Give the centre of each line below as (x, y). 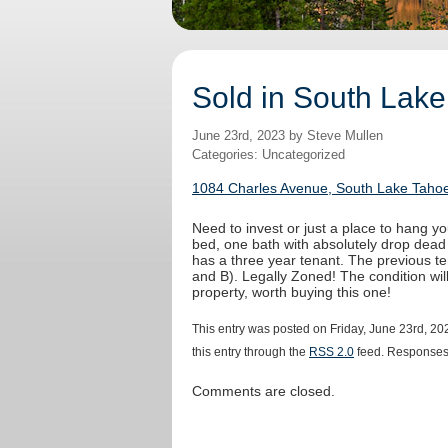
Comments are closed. (263, 391)
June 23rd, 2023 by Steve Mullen (287, 136)
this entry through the (250, 352)
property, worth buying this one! (291, 292)
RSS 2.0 (331, 352)
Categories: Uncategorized (268, 155)
